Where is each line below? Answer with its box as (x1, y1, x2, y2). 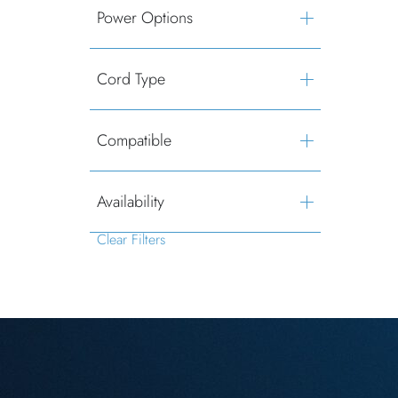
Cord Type (96, 68, 165, 91)
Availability (96, 190, 164, 213)
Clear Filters (96, 229, 165, 250)
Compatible (96, 129, 171, 152)
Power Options (96, 6, 193, 29)
